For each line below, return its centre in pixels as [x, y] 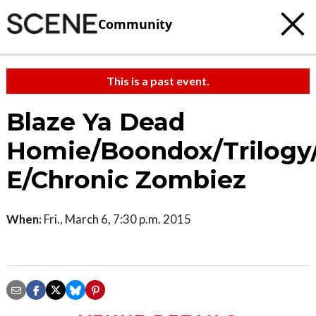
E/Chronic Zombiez [126, 180]
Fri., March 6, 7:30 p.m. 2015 [116, 219]
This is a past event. [158, 81]
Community [135, 24]
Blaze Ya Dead [96, 122]
